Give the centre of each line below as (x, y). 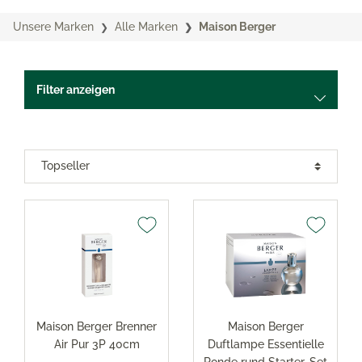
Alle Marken (146, 27)
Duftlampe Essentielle (265, 344)
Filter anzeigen (76, 90)
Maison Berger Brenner (97, 326)
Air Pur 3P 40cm (97, 344)
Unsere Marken (53, 27)
